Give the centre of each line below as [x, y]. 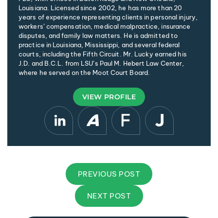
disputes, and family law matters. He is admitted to [98, 35]
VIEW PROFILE [109, 97]
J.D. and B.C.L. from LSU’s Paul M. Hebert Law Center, [101, 63]
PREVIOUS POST [109, 174]
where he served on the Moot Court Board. [84, 72]
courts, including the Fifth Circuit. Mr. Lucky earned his [103, 54]
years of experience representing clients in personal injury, [108, 17]
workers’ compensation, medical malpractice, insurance [105, 26]
